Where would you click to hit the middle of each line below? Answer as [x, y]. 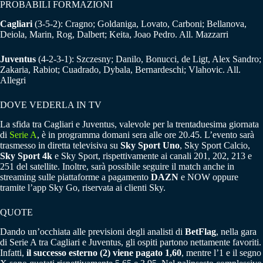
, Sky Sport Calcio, [215, 145]
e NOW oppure [208, 177]
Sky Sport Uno [150, 145]
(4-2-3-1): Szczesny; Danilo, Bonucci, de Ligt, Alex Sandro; [150, 59]
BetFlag [200, 231]
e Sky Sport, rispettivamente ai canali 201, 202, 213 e [152, 156]
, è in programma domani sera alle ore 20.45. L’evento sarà [146, 134]
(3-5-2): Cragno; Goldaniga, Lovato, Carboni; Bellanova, [141, 24]
